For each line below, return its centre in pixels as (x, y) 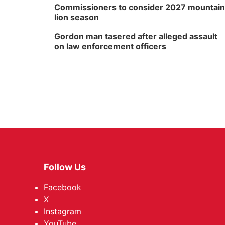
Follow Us (65, 167)
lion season (77, 17)
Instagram (63, 211)
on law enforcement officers (110, 46)
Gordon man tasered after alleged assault (136, 36)
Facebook (63, 187)
